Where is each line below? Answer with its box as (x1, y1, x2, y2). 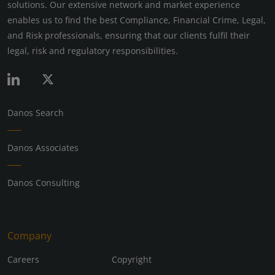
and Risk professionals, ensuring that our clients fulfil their (7, 29, 250, 41)
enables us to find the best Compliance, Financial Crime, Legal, (7, 14, 266, 26)
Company (7, 228, 52, 242)
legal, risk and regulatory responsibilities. (7, 44, 178, 56)
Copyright (111, 253, 152, 265)
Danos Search (7, 106, 64, 118)
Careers (7, 253, 39, 265)
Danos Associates (7, 141, 79, 153)
